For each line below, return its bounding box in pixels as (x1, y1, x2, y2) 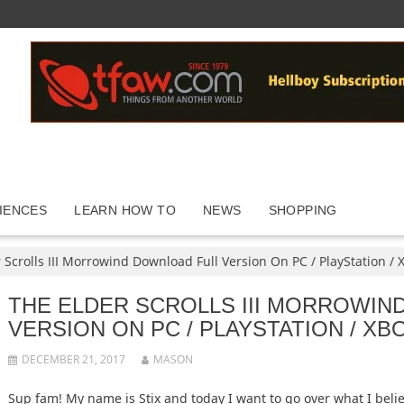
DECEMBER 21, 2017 (22, 352, 125, 367)
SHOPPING (268, 203, 337, 217)
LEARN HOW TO (74, 203, 176, 217)
